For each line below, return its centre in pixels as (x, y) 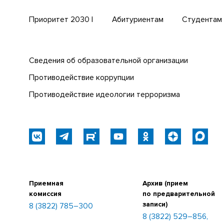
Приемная (46, 183)
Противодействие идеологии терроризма (104, 94)
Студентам (202, 19)
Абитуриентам (137, 19)
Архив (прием (165, 183)
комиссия (45, 193)
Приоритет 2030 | (61, 19)
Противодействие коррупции (81, 78)
